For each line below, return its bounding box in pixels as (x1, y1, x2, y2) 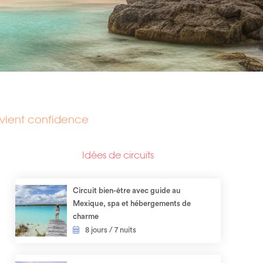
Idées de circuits (82, 149, 154, 161)
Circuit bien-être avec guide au (72, 187, 181, 194)
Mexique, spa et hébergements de (72, 200, 191, 207)
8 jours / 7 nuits (85, 226, 136, 234)
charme (72, 213, 99, 220)
